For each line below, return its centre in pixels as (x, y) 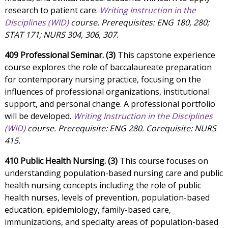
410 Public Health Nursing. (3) (61, 161)
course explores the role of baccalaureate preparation (108, 67)
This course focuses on (163, 161)
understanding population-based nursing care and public (113, 173)
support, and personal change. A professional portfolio (110, 104)
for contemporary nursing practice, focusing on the (103, 80)
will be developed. (39, 116)
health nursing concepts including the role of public (103, 186)
